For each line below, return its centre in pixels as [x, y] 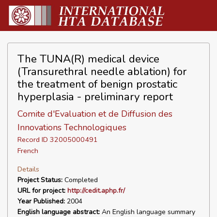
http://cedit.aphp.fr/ [96, 191]
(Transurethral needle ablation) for [102, 71]
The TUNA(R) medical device [88, 59]
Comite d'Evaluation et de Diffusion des [95, 114]
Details [28, 169]
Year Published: [41, 201]
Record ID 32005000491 [58, 139]
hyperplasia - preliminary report [95, 97]
